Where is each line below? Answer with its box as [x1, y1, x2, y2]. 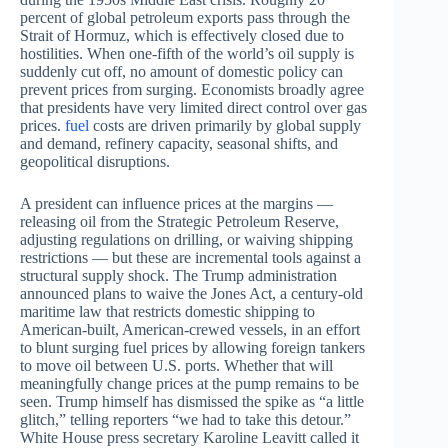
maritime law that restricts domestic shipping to [20, 302, 315, 320]
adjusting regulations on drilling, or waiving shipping [20, 230, 353, 248]
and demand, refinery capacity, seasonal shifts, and [20, 134, 338, 152]
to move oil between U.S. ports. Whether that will [20, 356, 333, 374]
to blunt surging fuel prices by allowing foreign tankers [20, 338, 365, 356]
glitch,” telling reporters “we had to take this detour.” [20, 410, 351, 428]
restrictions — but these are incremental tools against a [20, 248, 361, 266]
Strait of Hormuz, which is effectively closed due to [20, 26, 344, 44]
